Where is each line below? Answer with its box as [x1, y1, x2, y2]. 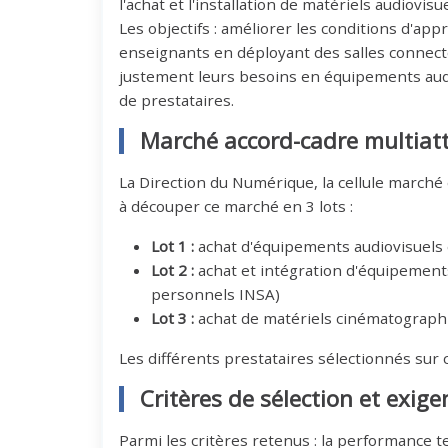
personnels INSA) [150, 284, 280, 305]
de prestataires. [118, 90, 234, 111]
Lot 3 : [150, 308, 194, 329]
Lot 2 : [150, 260, 194, 281]
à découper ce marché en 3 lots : [118, 196, 353, 217]
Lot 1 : [150, 236, 194, 257]
